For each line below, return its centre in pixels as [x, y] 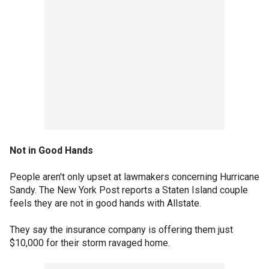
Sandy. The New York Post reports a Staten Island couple [129, 190]
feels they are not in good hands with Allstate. [105, 203]
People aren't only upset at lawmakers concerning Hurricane [134, 177]
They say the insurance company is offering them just [121, 230]
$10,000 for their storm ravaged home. [90, 243]
